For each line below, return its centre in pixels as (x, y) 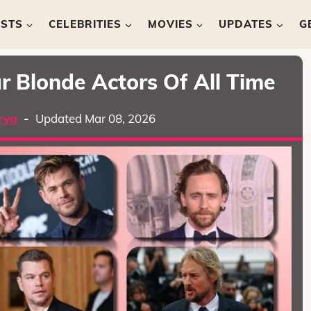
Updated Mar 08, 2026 (95, 118)
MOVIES (170, 24)
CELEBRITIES (85, 24)
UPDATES (246, 24)
